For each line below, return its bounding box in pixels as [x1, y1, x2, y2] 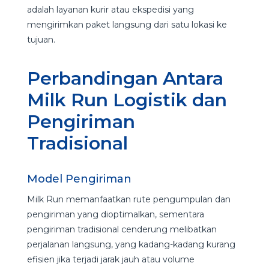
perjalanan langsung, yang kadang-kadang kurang [26, 238, 235, 250]
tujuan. [26, 34, 58, 45]
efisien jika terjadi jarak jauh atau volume [26, 253, 195, 265]
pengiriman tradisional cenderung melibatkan [26, 223, 217, 235]
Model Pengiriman [26, 172, 134, 186]
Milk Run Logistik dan [26, 88, 227, 111]
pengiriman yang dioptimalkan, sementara [26, 208, 204, 220]
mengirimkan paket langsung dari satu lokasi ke [26, 19, 227, 30]
